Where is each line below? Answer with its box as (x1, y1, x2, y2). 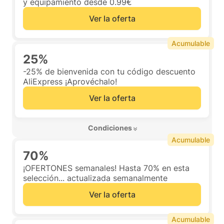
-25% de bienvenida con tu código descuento (23, 66, 195, 76)
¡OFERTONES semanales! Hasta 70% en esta (23, 163, 189, 173)
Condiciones (86, 123, 133, 132)
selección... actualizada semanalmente (23, 173, 167, 183)
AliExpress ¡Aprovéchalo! (23, 76, 117, 86)
